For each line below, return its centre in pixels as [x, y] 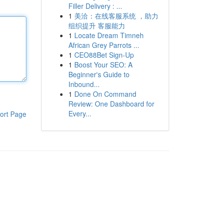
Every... [80, 113]
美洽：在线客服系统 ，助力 [116, 16]
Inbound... [84, 84]
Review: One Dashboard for [111, 104]
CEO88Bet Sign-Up [104, 55]
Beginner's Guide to [99, 74]
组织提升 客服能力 [97, 25]
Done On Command [105, 94]
